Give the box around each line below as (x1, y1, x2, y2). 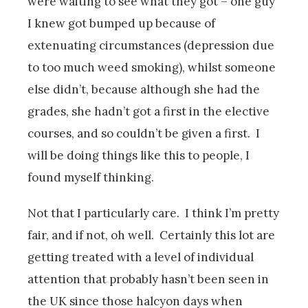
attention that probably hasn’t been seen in (27, 271, 269, 287)
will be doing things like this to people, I (27, 147, 250, 163)
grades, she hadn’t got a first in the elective (27, 103, 269, 119)
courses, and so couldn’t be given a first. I (27, 125, 260, 141)
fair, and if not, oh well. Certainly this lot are (27, 227, 275, 243)
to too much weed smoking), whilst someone (27, 59, 276, 75)
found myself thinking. (27, 169, 154, 185)
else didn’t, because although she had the (27, 81, 260, 97)
